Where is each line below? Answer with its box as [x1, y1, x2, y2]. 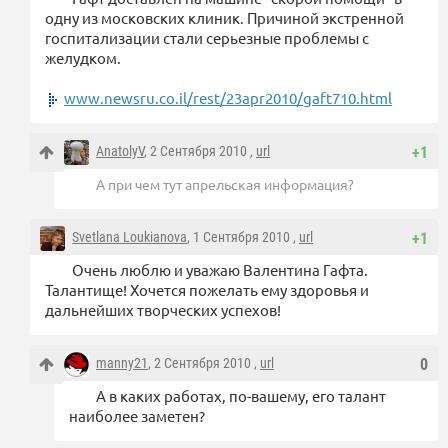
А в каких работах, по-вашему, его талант [96, 386, 386, 406]
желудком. [45, 48, 121, 68]
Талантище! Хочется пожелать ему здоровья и [45, 280, 369, 300]
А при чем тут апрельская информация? [96, 175, 354, 194]
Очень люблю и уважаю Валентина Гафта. [72, 260, 368, 280]
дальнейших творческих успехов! [45, 300, 281, 320]
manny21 [96, 355, 148, 372]
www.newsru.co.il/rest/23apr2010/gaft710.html [64, 88, 392, 108]
